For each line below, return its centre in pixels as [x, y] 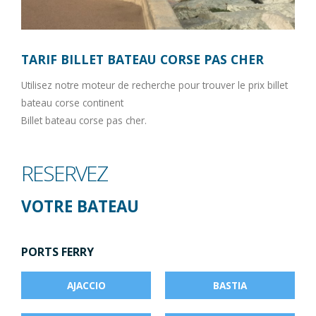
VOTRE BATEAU [80, 206]
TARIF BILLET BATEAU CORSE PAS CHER [142, 59]
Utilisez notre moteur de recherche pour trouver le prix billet [154, 85]
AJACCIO [86, 285]
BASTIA [230, 285]
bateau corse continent [72, 102]
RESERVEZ [64, 173]
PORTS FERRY [57, 251]
